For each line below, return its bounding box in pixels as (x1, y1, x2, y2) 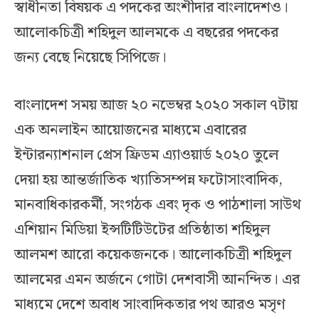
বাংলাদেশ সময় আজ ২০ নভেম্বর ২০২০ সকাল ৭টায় (14, 93, 298, 118)
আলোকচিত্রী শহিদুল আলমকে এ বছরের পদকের (14, 21, 278, 46)
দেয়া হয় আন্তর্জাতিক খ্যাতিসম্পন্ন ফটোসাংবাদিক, (14, 168, 283, 193)
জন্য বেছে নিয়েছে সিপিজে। (14, 46, 167, 70)
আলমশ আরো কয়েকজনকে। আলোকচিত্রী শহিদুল (14, 243, 291, 268)
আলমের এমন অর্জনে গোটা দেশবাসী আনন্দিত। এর (14, 268, 300, 293)
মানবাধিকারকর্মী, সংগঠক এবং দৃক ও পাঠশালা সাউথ (14, 193, 301, 218)
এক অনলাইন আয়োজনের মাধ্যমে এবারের (14, 118, 246, 143)
